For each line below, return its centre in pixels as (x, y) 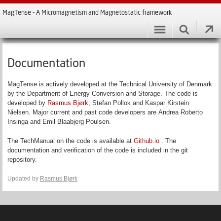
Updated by (24, 179)
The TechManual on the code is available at (71, 141)
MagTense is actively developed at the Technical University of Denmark (110, 84)
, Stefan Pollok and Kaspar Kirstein (139, 103)
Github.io (147, 141)
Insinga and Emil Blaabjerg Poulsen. (59, 122)
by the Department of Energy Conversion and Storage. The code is (103, 93)
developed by (27, 103)
